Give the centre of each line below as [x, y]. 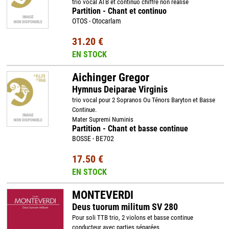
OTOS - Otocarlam [96, 21]
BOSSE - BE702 [93, 139]
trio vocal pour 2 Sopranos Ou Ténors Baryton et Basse [143, 100]
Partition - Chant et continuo [119, 11]
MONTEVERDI [102, 195]
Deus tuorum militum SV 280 [125, 207]
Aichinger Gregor [110, 77]
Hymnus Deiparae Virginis [120, 89]
